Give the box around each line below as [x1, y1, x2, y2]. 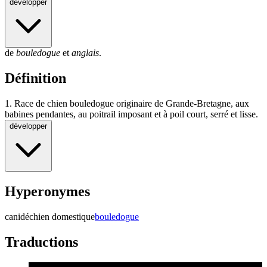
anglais [72, 48, 99, 58]
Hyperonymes [5, 184, 90, 200]
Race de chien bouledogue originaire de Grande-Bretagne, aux [14, 98, 249, 109]
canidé [5, 212, 29, 222]
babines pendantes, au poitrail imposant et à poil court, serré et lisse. [5, 109, 258, 120]
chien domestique [29, 212, 95, 222]
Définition [5, 70, 66, 86]
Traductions [5, 234, 78, 250]
